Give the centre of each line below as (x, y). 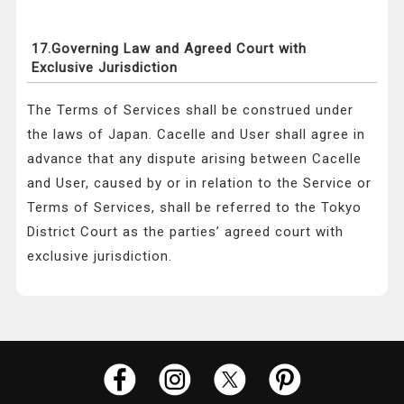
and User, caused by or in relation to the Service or (200, 184)
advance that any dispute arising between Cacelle (195, 159)
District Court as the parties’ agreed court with (186, 232)
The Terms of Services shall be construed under (191, 110)
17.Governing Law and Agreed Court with (170, 49)
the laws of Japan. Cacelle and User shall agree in (197, 135)
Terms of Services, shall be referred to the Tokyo (195, 208)
